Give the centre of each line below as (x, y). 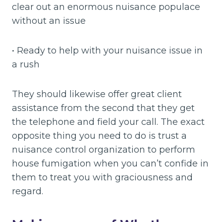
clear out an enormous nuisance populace (106, 7)
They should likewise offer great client (97, 94)
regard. (28, 192)
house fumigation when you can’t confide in (110, 164)
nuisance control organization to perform (104, 150)
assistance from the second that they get (103, 108)
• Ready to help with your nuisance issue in (107, 51)
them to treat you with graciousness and (102, 178)
